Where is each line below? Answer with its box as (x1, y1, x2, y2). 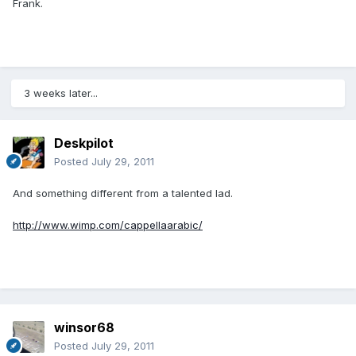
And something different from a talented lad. (13, 187, 233, 200)
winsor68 (54, 319, 114, 336)
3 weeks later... (24, 87, 98, 100)
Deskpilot (54, 135, 114, 152)
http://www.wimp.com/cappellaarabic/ (13, 219, 203, 232)
